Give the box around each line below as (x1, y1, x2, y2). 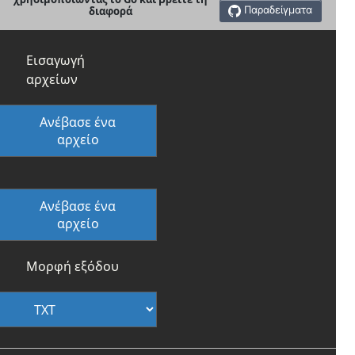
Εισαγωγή (26, 51, 85, 69)
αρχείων (26, 70, 78, 88)
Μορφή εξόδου (26, 257, 119, 275)
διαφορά (88, 3, 132, 18)
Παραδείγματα (244, 3, 313, 17)
